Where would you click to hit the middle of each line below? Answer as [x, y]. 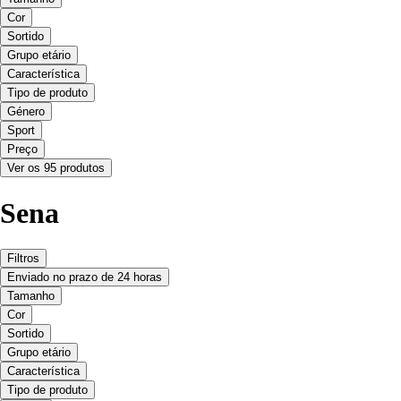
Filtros [23, 259]
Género [26, 112]
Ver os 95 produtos [56, 168]
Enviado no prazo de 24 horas [85, 277]
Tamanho [31, 296]
